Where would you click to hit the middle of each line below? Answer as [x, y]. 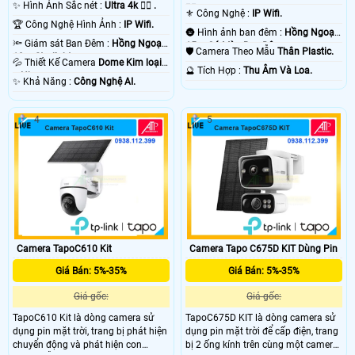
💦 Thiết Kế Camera [61, 63]
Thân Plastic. [306, 52]
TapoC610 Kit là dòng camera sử [83, 317]
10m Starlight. [43, 57]
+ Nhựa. [30, 76]
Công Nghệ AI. [105, 82]
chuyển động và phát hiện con [77, 344]
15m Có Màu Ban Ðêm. [235, 46]
